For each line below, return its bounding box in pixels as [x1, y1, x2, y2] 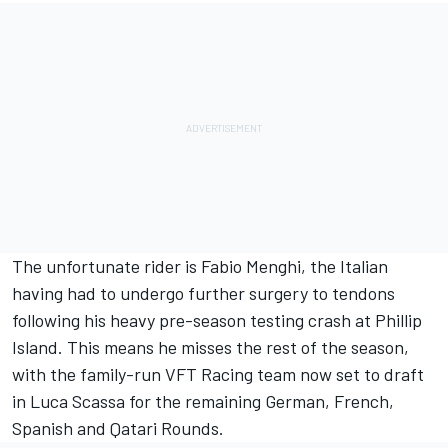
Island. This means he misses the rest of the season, [12, 336, 409, 359]
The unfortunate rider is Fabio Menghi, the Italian [12, 255, 388, 278]
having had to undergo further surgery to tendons [12, 282, 395, 305]
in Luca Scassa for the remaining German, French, [12, 390, 394, 413]
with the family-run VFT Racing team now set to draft [12, 363, 424, 386]
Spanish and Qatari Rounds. [12, 417, 224, 440]
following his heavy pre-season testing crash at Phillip [12, 309, 422, 332]
